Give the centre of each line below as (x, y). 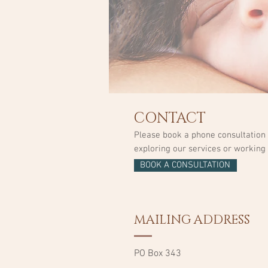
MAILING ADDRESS (192, 220)
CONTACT (170, 118)
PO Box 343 (158, 254)
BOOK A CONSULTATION (185, 165)
